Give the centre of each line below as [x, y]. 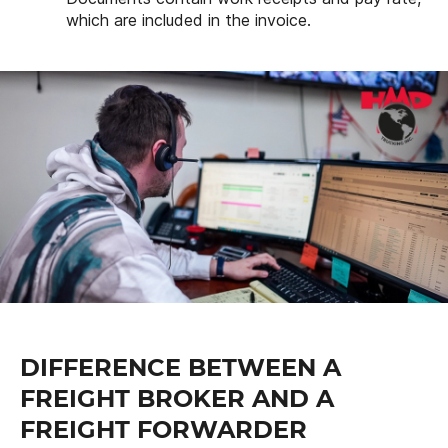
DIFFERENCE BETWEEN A [180, 367]
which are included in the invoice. [188, 19]
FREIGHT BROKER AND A [177, 398]
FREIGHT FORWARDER [163, 429]
